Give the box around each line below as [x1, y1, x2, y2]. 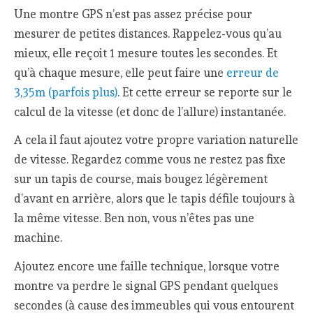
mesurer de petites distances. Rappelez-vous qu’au [14, 26, 282, 41]
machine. [14, 231, 63, 245]
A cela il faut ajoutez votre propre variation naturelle [14, 133, 299, 147]
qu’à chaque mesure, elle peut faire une [14, 65, 227, 80]
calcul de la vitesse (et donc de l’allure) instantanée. [14, 104, 286, 119]
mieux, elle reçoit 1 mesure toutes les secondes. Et [14, 45, 278, 60]
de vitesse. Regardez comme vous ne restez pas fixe [14, 152, 286, 167]
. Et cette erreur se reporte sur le [117, 85, 293, 99]
